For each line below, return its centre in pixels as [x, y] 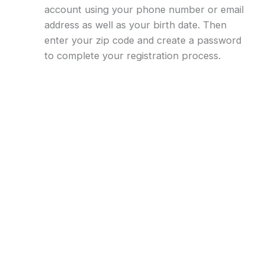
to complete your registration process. [132, 56]
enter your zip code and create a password [143, 41]
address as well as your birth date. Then [135, 25]
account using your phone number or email [144, 10]
